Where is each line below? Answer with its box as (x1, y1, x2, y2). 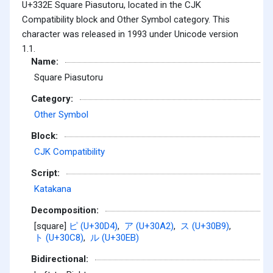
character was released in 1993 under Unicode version (22, 28, 238, 40)
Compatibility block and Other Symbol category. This (22, 13, 230, 25)
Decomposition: (31, 204, 99, 216)
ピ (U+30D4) (69, 221, 118, 232)
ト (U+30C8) (34, 232, 83, 244)
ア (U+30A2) (124, 221, 174, 232)
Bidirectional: (31, 253, 88, 264)
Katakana (34, 183, 71, 195)
